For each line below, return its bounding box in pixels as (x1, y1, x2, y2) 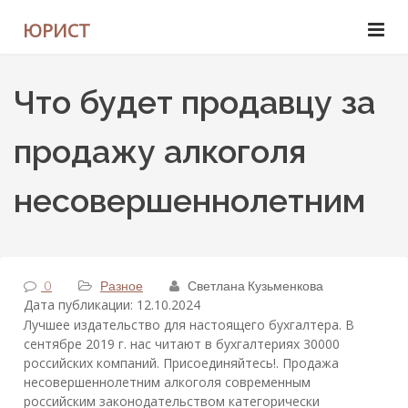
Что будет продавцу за (14, 83, 375, 121)
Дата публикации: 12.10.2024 (24, 296, 200, 313)
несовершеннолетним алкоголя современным (24, 373, 311, 392)
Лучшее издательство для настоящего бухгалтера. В (24, 316, 354, 334)
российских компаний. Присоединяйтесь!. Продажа (24, 354, 339, 372)
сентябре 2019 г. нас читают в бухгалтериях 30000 (24, 335, 340, 353)
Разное (100, 278, 143, 293)
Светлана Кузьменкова (188, 278, 323, 293)
